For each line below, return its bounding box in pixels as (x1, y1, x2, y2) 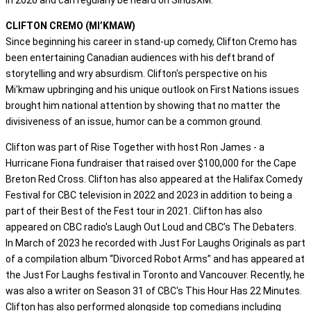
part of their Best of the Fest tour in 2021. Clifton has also (6, 205, 262, 217)
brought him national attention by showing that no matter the (6, 99, 280, 111)
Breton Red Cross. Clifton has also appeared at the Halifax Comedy (6, 173, 303, 185)
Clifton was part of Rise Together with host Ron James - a (6, 141, 264, 153)
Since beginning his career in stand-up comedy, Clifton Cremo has (6, 35, 297, 47)
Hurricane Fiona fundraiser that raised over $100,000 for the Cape (6, 157, 296, 169)
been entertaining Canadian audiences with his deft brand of (6, 51, 275, 63)
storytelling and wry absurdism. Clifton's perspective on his (6, 67, 267, 79)
